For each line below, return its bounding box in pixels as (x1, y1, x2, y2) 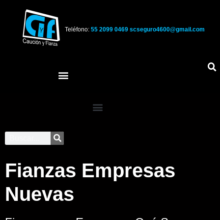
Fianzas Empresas (5, 160, 175, 181)
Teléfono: (64, 26, 91, 33)
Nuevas (5, 183, 74, 205)
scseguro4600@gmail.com (129, 26, 205, 33)
